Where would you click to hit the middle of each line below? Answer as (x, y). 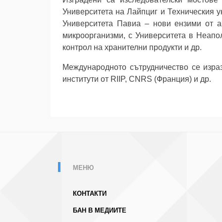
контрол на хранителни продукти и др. (132, 48)
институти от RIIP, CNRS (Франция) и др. (137, 79)
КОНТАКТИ (90, 194)
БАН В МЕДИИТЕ (100, 211)
